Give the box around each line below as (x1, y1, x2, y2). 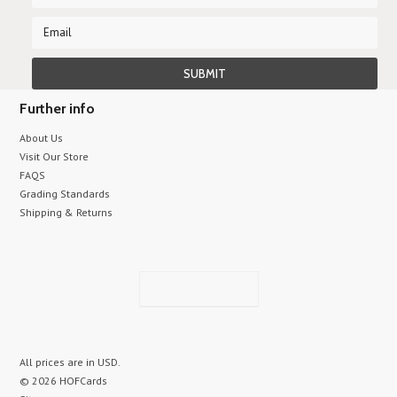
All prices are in (19, 355, 98, 369)
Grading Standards (19, 187, 111, 200)
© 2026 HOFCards (19, 374, 108, 387)
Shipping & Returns (19, 206, 113, 219)
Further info (19, 100, 96, 117)
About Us (19, 131, 64, 144)
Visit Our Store (19, 150, 90, 163)
